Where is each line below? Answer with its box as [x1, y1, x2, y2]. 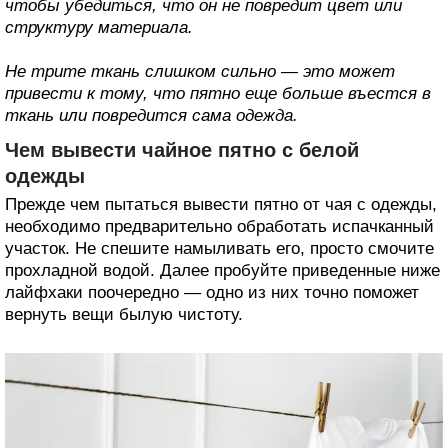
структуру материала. [5, 18, 193, 38]
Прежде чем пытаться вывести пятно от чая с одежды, [5, 195, 437, 215]
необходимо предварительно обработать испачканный [5, 217, 434, 237]
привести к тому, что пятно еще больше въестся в [5, 84, 431, 104]
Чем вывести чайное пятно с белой [5, 139, 359, 162]
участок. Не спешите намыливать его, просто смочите [5, 239, 434, 259]
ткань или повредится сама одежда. [5, 106, 298, 126]
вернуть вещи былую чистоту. [5, 305, 243, 325]
